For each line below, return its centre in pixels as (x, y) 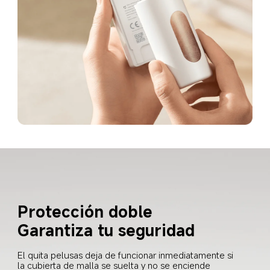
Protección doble (85, 211)
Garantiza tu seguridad (106, 230)
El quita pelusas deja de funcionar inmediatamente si (127, 255)
